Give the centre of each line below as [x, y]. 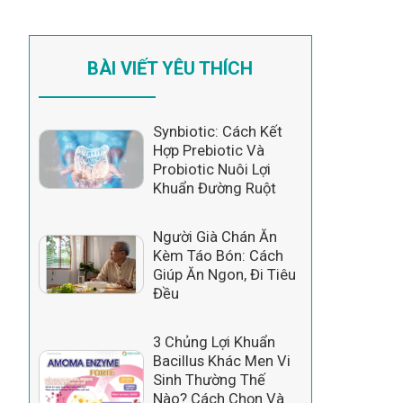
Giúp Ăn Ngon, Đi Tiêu [224, 274]
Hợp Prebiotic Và [208, 150]
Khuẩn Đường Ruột [214, 188]
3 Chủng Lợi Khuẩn [214, 342]
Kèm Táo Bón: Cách [218, 255]
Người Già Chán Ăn [215, 237]
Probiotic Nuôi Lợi [211, 169]
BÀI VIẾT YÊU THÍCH [170, 69]
